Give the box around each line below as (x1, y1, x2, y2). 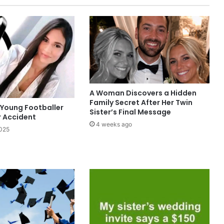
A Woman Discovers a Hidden (89, 88, 196, 98)
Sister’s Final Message (89, 107, 171, 117)
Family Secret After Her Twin (89, 97, 192, 108)
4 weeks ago (95, 120, 132, 128)
